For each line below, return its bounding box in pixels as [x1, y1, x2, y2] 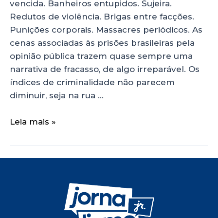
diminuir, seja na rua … [10, 90, 104, 100]
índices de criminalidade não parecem [10, 77, 175, 87]
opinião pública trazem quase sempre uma [10, 51, 193, 61]
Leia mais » [10, 117, 56, 127]
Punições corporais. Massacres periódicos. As [10, 24, 202, 35]
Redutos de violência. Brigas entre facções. [10, 11, 194, 21]
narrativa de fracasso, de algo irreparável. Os [10, 64, 200, 74]
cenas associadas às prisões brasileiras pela [10, 37, 195, 48]
